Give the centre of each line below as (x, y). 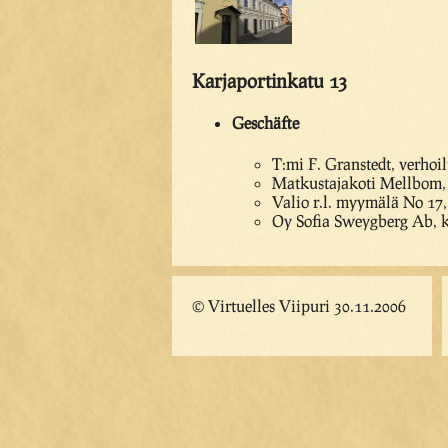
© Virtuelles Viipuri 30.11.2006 (299, 305)
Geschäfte (265, 123)
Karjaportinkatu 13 (269, 81)
